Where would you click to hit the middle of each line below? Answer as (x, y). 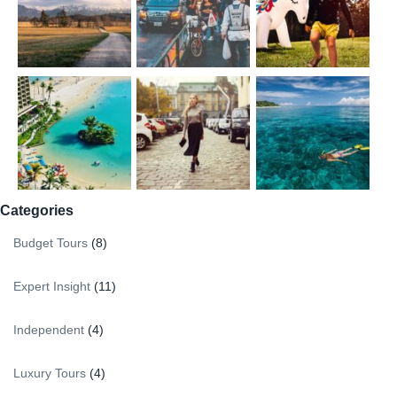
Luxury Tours (50, 373)
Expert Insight (52, 286)
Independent (49, 329)
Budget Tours (51, 242)
